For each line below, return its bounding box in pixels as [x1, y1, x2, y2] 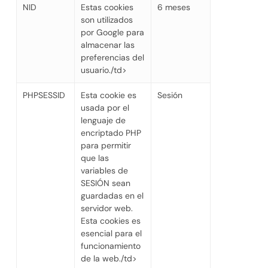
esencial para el [80, 227, 142, 239]
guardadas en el [80, 190, 144, 201]
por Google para [80, 26, 144, 38]
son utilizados [80, 14, 133, 25]
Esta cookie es [80, 89, 136, 100]
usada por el [80, 102, 129, 113]
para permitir [80, 139, 131, 151]
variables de [80, 165, 128, 176]
